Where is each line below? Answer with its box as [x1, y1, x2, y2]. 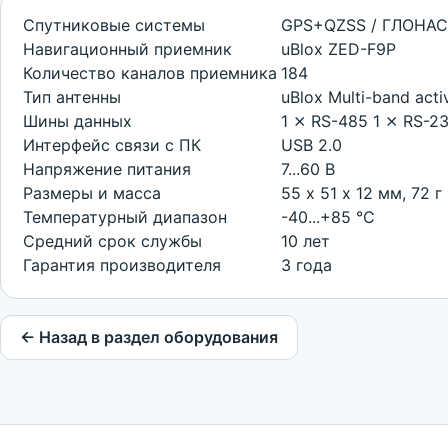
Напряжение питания [23, 159, 192, 180]
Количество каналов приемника [23, 63, 278, 84]
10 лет [281, 231, 331, 252]
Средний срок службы [23, 231, 203, 252]
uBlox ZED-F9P [281, 39, 397, 60]
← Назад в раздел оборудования [20, 327, 279, 348]
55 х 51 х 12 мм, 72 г [281, 183, 443, 204]
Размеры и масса [23, 183, 162, 204]
